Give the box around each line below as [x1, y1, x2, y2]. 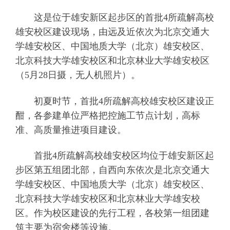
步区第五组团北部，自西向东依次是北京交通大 [15, 164, 209, 175]
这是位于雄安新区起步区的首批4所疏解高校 [15, 12, 214, 23]
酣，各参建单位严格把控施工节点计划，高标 [15, 110, 200, 121]
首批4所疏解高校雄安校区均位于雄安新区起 [15, 150, 214, 161]
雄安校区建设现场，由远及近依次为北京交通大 [15, 27, 209, 37]
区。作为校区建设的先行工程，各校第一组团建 [15, 207, 209, 218]
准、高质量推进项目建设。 [15, 124, 126, 135]
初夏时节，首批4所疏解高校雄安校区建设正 [15, 95, 214, 106]
